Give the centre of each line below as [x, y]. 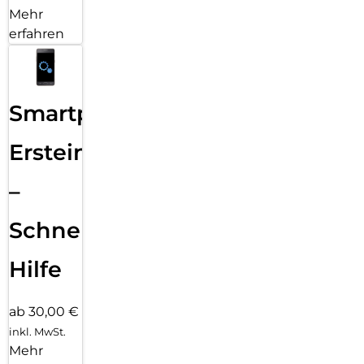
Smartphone [80, 113]
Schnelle [58, 230]
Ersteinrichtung [98, 152]
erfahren [37, 34]
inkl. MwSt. [37, 331]
